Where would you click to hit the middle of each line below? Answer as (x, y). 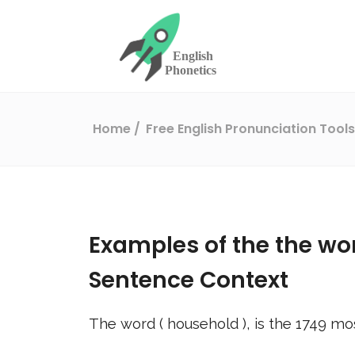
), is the (269, 324)
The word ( (128, 324)
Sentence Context (189, 280)
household (205, 324)
